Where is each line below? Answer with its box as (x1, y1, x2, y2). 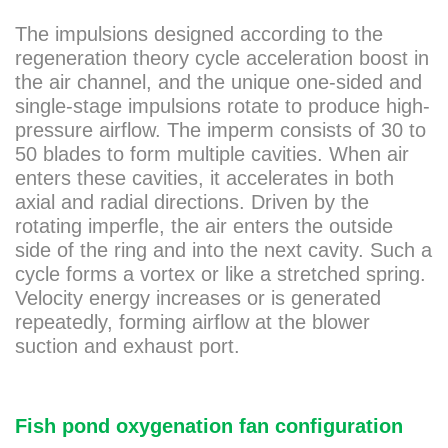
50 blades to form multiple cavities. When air (15, 143, 409, 166)
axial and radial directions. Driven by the (15, 191, 369, 214)
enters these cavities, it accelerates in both (15, 167, 394, 190)
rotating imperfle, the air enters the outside (15, 215, 393, 238)
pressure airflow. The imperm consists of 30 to (15, 119, 426, 142)
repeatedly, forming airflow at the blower (15, 311, 370, 334)
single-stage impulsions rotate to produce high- (15, 95, 430, 118)
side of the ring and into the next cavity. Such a (15, 239, 432, 262)
